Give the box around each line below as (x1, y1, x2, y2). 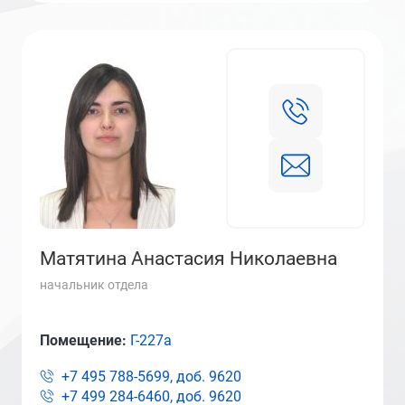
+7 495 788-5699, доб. (61, 368, 205, 385)
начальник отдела (40, 278, 148, 292)
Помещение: (40, 332, 130, 349)
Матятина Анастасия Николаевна (40, 248, 337, 269)
